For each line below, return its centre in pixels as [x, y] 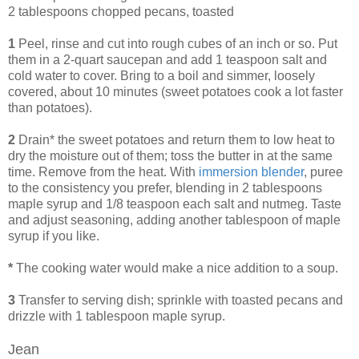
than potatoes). [50, 108]
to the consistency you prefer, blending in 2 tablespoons [165, 188]
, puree [323, 172]
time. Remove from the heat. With [103, 172]
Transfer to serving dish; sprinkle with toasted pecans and [179, 301]
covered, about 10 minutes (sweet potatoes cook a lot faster [175, 92]
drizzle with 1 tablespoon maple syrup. [117, 317]
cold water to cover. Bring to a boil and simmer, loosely [161, 76]
